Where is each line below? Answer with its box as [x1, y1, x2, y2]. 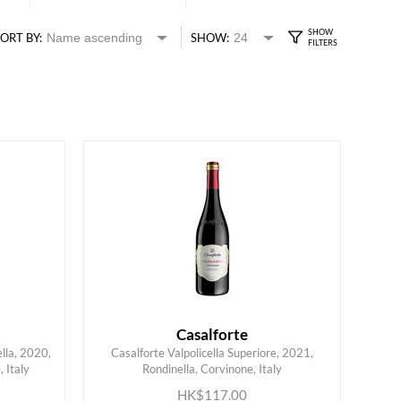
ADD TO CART [155, 368, 241, 381]
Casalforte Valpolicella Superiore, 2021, [111, 345, 314, 360]
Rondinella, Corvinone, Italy [142, 361, 283, 376]
